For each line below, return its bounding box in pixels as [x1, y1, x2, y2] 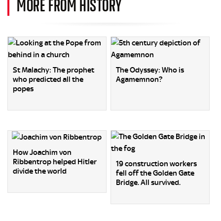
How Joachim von [13, 147, 72, 157]
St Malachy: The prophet [13, 65, 94, 74]
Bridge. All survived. [116, 178, 181, 187]
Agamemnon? [116, 74, 163, 84]
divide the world [13, 166, 67, 176]
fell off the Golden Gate [116, 168, 195, 178]
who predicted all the [13, 74, 83, 84]
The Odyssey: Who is [116, 65, 184, 74]
